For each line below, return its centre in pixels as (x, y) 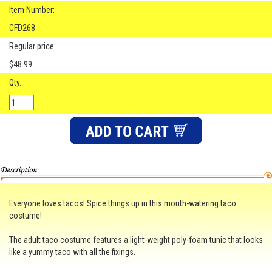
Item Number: (32, 10)
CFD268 (22, 28)
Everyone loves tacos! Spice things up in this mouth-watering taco (123, 204)
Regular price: (32, 46)
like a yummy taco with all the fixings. (72, 252)
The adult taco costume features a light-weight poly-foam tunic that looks (136, 240)
